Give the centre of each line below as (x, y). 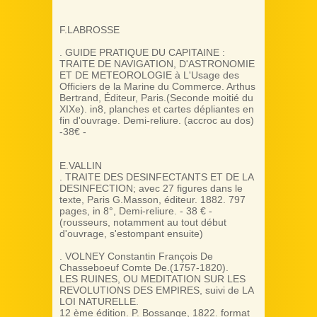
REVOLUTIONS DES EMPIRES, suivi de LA (156, 290)
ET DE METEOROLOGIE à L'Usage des (149, 75)
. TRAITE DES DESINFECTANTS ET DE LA (156, 177)
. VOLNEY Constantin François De (136, 256)
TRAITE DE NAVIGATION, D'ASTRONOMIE (157, 64)
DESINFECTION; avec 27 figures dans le (151, 188)
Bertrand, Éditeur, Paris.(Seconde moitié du (156, 98)
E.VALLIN (81, 166)
